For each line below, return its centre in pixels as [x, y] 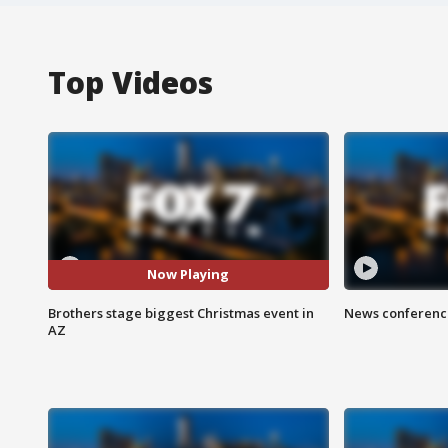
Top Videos [130, 82]
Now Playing [188, 274]
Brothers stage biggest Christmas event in [181, 312]
